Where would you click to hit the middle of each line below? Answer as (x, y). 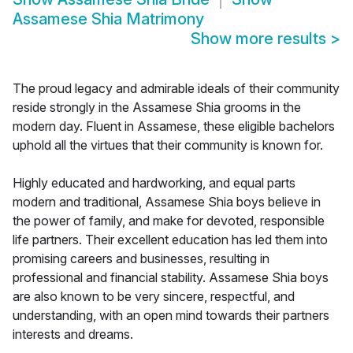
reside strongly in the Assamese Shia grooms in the (157, 108)
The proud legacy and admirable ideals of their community (176, 89)
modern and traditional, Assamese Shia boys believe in (167, 202)
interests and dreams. (73, 334)
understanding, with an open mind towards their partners (171, 316)
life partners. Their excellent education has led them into (170, 240)
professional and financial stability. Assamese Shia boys (171, 278)
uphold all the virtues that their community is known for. (168, 145)
